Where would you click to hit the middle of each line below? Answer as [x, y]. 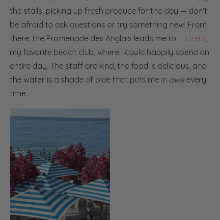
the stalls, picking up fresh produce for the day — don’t [109, 11]
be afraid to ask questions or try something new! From [108, 24]
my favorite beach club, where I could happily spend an [110, 52]
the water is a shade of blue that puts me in [89, 79]
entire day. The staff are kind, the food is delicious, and [108, 66]
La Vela [192, 38]
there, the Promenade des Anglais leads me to [94, 38]
